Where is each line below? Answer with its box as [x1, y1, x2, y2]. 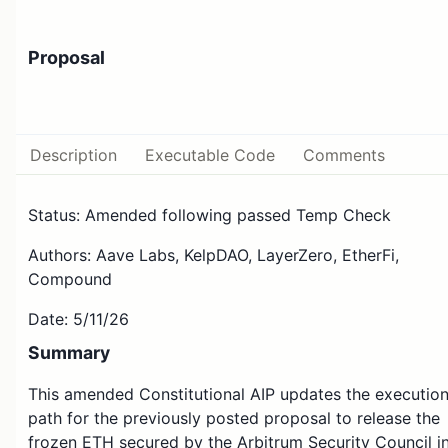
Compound [28, 269, 112, 290]
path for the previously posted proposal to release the [28, 408, 440, 429]
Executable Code [145, 145, 275, 166]
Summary [28, 342, 110, 364]
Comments [303, 145, 385, 166]
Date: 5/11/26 [28, 309, 129, 330]
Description [30, 145, 117, 166]
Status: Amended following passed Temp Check [28, 205, 391, 226]
